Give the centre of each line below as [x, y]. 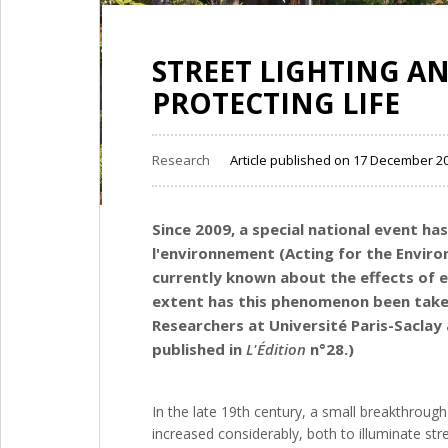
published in [199, 348]
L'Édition [276, 348]
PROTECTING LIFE [276, 103]
